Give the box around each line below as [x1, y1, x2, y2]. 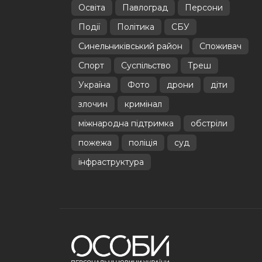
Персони [185, 2, 223, 13]
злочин [78, 99, 108, 109]
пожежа [78, 137, 112, 148]
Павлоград [122, 2, 168, 13]
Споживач [199, 41, 242, 51]
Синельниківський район [78, 41, 182, 51]
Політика [117, 22, 154, 32]
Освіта [78, 2, 105, 13]
